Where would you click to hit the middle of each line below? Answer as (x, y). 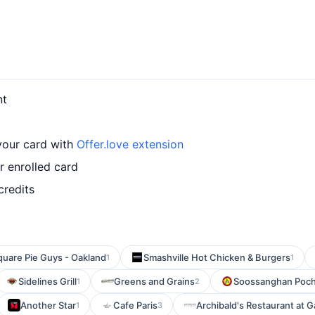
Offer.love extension (130, 144)
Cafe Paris (135, 305)
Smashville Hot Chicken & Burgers (217, 257)
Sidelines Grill (47, 281)
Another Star (48, 305)
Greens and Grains (154, 281)
